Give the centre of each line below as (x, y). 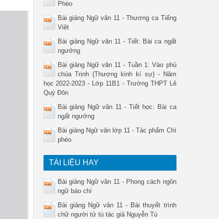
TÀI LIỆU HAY (74, 163)
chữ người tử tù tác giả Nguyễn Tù (107, 214)
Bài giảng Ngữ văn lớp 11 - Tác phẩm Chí (117, 130)
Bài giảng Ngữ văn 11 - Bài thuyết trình (117, 205)
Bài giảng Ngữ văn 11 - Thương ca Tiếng (117, 18)
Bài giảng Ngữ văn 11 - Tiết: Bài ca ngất (117, 41)
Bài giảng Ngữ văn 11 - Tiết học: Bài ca (117, 107)
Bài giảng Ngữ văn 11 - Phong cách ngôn (117, 182)
